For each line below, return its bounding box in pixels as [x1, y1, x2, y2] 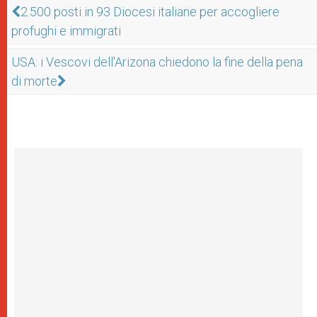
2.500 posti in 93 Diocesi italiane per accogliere [21, 4, 279, 19]
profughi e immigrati [11, 23, 121, 38]
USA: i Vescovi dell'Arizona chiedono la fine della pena [11, 54, 303, 69]
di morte [11, 74, 57, 88]
